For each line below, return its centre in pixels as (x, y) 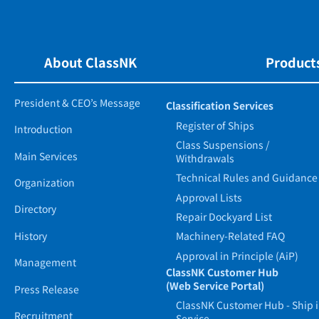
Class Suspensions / (223, 144)
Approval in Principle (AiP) (237, 255)
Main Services (46, 156)
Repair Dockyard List (224, 217)
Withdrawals (205, 158)
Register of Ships (215, 125)
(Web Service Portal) (215, 285)
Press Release (47, 289)
